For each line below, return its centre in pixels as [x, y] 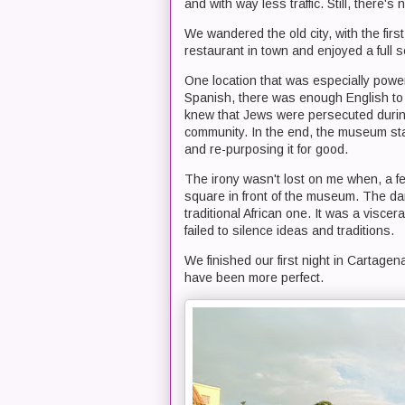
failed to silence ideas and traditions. [289, 231]
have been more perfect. [254, 278]
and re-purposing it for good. [266, 149]
